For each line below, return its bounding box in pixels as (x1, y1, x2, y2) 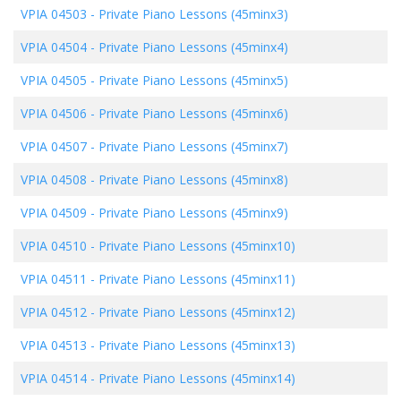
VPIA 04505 (21, 71, 87, 89)
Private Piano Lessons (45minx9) (98, 203, 288, 221)
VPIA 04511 (21, 269, 87, 287)
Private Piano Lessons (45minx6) (98, 104, 288, 122)
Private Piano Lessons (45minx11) (98, 269, 295, 287)
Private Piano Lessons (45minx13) (98, 336, 295, 354)
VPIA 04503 (21, 4, 87, 22)
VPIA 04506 (21, 104, 87, 122)
